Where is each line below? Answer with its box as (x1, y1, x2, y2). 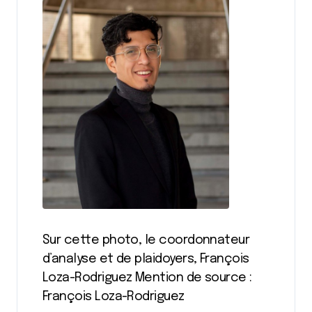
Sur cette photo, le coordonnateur (42, 234, 250, 247)
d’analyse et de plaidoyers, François (42, 253, 249, 265)
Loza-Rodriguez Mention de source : (42, 272, 252, 284)
